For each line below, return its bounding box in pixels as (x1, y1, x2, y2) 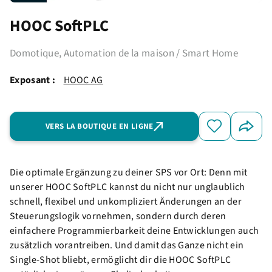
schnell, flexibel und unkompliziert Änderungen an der (10, 195, 242, 209)
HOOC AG (63, 73, 103, 87)
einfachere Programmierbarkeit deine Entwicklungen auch (10, 224, 259, 238)
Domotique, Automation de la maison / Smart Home (10, 46, 239, 61)
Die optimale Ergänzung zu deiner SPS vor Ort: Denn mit (10, 166, 248, 180)
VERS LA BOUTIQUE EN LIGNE (46, 121, 154, 132)
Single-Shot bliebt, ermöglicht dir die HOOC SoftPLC (10, 253, 231, 267)
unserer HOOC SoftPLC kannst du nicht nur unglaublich (10, 180, 245, 194)
